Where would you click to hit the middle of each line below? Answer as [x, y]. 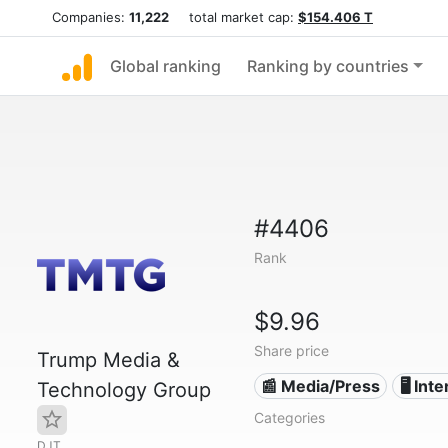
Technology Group [124, 390]
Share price [291, 350]
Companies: [90, 17]
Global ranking [165, 66]
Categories [289, 417]
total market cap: [233, 17]
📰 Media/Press [321, 386]
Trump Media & [108, 360]
